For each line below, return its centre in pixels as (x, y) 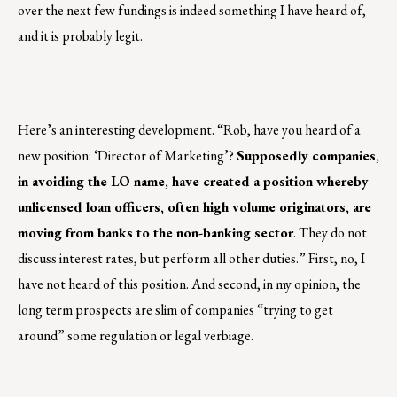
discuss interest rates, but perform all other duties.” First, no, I (191, 259)
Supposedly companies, (308, 156)
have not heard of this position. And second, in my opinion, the (189, 284)
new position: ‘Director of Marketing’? (127, 156)
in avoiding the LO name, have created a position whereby (193, 182)
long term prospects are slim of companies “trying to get (175, 310)
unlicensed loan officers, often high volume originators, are (195, 207)
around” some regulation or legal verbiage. (136, 336)
